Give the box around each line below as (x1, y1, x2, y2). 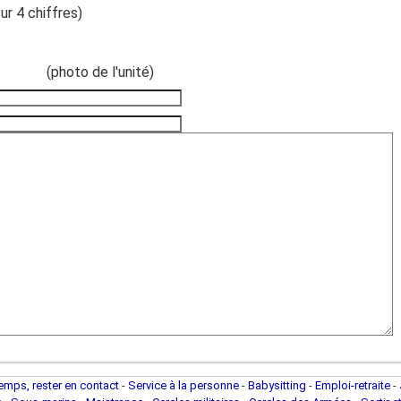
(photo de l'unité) (47, 64, 154, 81)
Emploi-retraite (315, 379, 390, 392)
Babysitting (248, 379, 306, 392)
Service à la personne (128, 379, 239, 392)
